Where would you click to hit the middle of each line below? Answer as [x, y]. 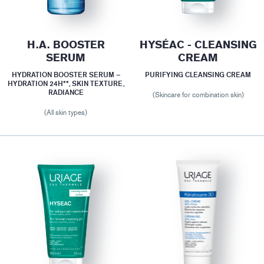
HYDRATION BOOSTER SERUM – [66, 74]
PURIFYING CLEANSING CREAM [198, 74]
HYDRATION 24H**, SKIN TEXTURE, [66, 83]
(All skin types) [66, 112]
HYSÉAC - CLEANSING [198, 44]
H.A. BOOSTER [66, 44]
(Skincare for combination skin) [198, 95]
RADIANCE [66, 92]
